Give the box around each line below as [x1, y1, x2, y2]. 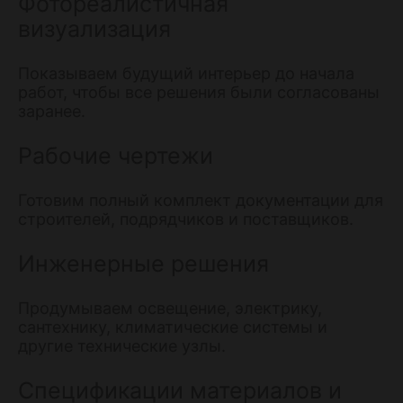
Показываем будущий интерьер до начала [18, 63, 354, 83]
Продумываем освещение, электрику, [18, 298, 322, 318]
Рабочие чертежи [18, 141, 213, 169]
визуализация [18, 14, 171, 42]
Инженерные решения [18, 249, 269, 277]
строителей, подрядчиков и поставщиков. [18, 209, 354, 228]
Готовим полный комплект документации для [18, 190, 383, 210]
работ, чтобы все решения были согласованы [18, 82, 380, 102]
